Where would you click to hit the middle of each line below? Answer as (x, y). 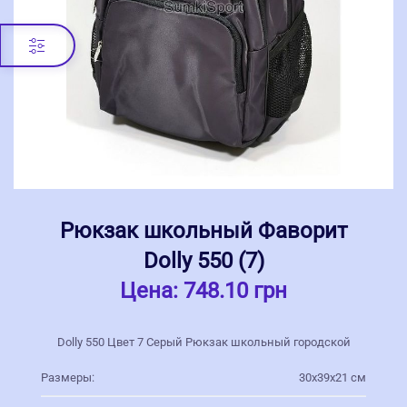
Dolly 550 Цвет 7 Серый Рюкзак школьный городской (203, 342)
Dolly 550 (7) (203, 260)
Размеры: (68, 377)
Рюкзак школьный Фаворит (203, 230)
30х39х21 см (333, 377)
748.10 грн (235, 290)
